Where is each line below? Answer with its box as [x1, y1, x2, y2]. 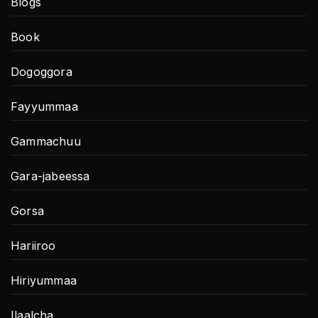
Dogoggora [11, 64, 72, 79]
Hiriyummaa [11, 273, 77, 287]
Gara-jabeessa [11, 168, 90, 183]
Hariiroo [11, 238, 56, 253]
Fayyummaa [11, 99, 78, 114]
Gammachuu [11, 133, 81, 148]
